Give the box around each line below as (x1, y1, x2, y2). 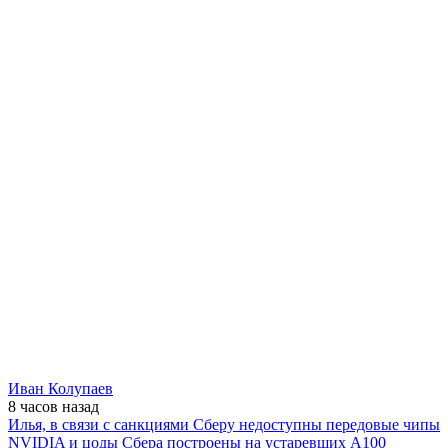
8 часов (8, 397, 62, 415)
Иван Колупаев (8, 379, 113, 397)
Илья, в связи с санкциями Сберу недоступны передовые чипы (8, 415, 440, 433)
